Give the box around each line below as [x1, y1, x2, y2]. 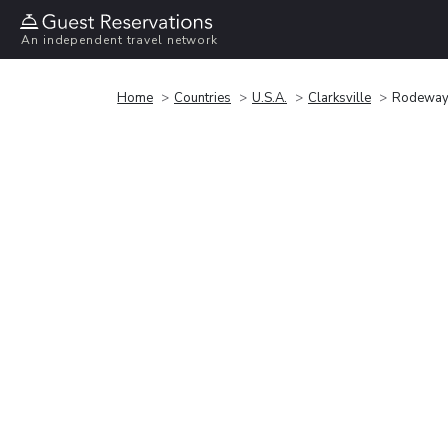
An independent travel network [21, 32, 219, 49]
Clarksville [308, 88, 371, 107]
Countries [174, 88, 231, 107]
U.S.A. [252, 88, 287, 107]
